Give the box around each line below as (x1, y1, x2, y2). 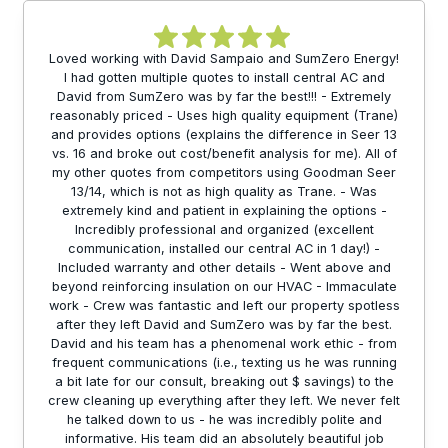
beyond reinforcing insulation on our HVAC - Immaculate (51, 279, 397, 295)
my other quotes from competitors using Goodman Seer (52, 165, 396, 181)
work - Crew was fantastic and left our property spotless (48, 298, 400, 314)
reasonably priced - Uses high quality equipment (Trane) (50, 108, 398, 124)
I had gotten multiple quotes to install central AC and (63, 70, 385, 86)
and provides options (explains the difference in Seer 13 (51, 127, 397, 143)
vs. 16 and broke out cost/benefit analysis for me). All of (51, 146, 397, 162)
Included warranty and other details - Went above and (57, 260, 391, 276)
